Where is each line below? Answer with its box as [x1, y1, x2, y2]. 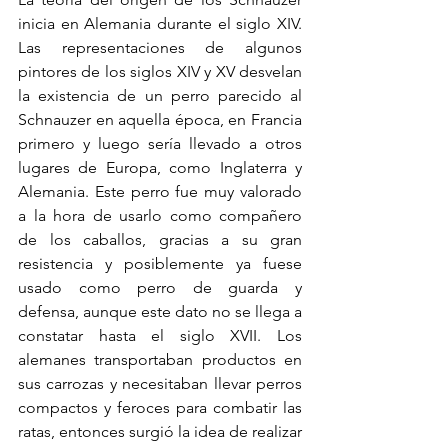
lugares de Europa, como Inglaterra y [18, 157, 302, 177]
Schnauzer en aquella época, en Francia [18, 109, 302, 129]
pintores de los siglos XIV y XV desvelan [18, 61, 302, 81]
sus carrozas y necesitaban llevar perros [18, 373, 302, 393]
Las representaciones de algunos [18, 37, 302, 57]
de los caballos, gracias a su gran [18, 229, 302, 249]
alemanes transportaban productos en [18, 349, 302, 369]
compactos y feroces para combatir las [18, 397, 302, 417]
